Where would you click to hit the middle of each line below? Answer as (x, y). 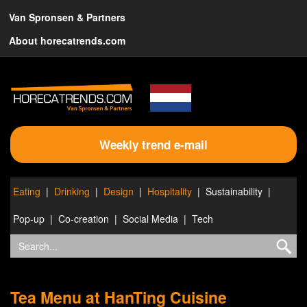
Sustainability (234, 191)
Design (119, 191)
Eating (27, 191)
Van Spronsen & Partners (67, 17)
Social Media (150, 218)
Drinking (72, 191)
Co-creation (84, 218)
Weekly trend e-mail (153, 144)
